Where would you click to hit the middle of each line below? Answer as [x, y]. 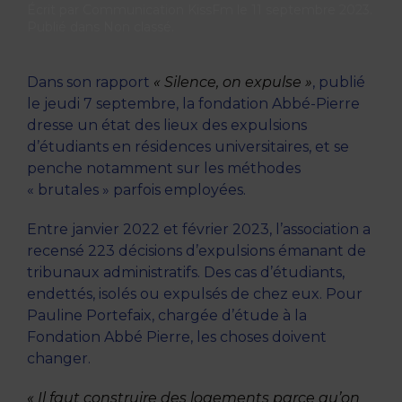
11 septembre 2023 [310, 10]
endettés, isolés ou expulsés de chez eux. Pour [195, 294]
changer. [59, 359]
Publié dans [65, 27]
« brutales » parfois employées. [136, 190]
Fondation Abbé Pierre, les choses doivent [177, 337]
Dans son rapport [90, 83]
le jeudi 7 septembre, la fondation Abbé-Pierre [193, 104]
